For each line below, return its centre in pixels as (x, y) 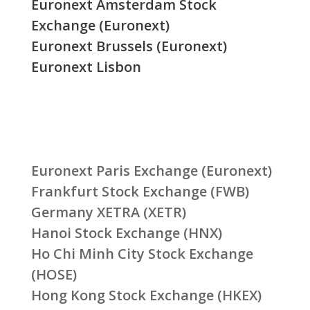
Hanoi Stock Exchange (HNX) (126, 233)
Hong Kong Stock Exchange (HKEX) (146, 295)
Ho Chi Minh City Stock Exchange (142, 254)
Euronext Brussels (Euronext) (129, 46)
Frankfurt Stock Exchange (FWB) (140, 192)
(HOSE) (54, 275)
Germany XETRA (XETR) (108, 212)
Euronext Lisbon (86, 66)
